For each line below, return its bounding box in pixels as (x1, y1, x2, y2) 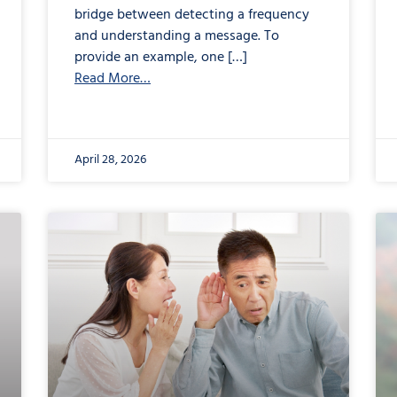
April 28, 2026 (74, 150, 146, 171)
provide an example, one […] (74, 46, 247, 70)
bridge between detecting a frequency (74, 4, 309, 27)
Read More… (74, 67, 151, 91)
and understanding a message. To (74, 25, 279, 49)
